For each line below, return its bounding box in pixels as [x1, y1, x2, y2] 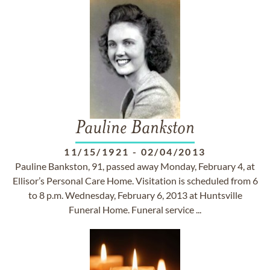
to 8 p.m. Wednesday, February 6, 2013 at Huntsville [28, 189, 242, 201]
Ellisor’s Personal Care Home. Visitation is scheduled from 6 [12, 175, 258, 186]
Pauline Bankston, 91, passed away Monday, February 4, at [15, 160, 255, 172]
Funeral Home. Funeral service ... [69, 204, 201, 215]
